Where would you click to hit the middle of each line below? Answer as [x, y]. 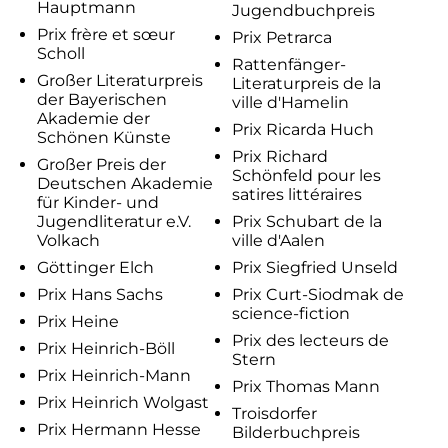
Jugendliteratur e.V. [113, 221]
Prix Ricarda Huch [303, 129]
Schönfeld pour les [306, 175]
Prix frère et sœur [105, 34]
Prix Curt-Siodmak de [318, 294]
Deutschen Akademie [124, 183]
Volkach [68, 240]
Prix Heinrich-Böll [105, 348]
